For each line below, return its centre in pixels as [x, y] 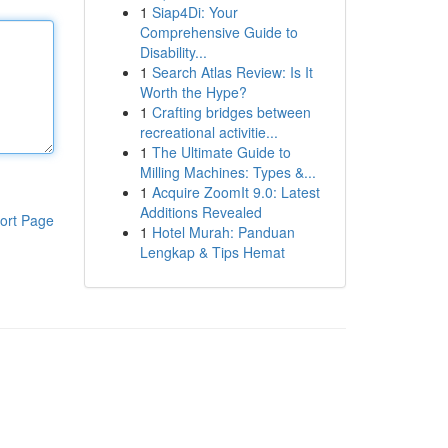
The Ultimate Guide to [221, 152]
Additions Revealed [200, 212]
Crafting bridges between [231, 112]
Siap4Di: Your [194, 12]
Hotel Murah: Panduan [223, 232]
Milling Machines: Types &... [227, 172]
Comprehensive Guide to [218, 32]
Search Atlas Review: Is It [232, 72]
